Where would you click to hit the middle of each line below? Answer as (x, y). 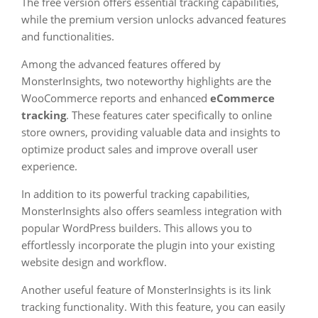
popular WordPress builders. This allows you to (137, 228)
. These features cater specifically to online (169, 115)
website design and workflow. (94, 262)
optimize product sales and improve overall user (139, 149)
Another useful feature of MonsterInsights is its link (146, 290)
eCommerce (242, 98)
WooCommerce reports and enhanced (116, 98)
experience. (49, 166)
